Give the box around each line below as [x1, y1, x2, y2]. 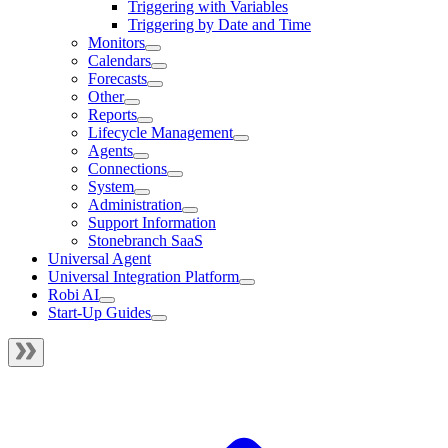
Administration [88, 195, 182, 213]
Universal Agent [48, 249, 151, 267]
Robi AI [48, 285, 99, 303]
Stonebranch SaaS [88, 231, 203, 249]
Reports [88, 105, 137, 123]
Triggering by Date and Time [128, 15, 311, 33]
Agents [88, 141, 133, 159]
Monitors [88, 33, 145, 51]
